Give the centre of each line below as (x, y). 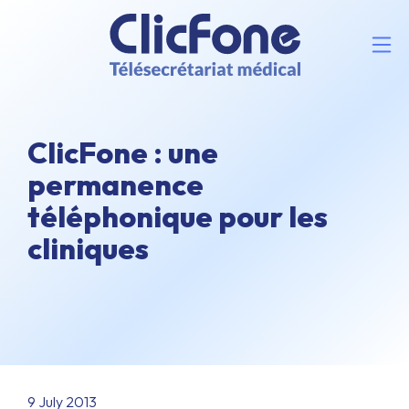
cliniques (88, 248)
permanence (115, 184)
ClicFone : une (123, 152)
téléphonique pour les (178, 216)
